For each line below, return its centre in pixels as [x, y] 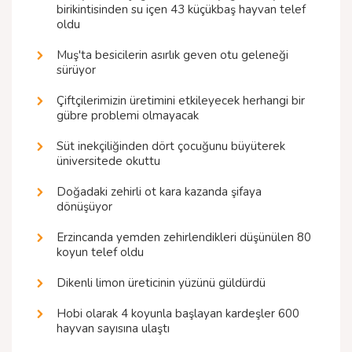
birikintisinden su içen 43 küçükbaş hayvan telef [181, 10]
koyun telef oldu [100, 253]
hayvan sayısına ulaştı [113, 329]
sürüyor [76, 70]
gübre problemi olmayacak [128, 116]
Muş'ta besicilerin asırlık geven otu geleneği [172, 55]
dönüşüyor [84, 207]
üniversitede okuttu [108, 161]
